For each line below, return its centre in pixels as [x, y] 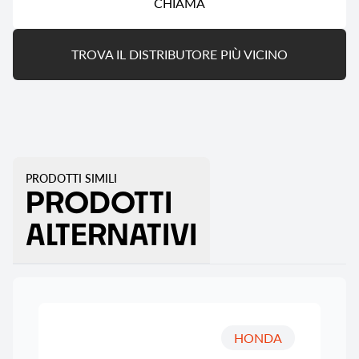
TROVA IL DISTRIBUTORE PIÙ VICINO [179, 54]
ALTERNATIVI [111, 234]
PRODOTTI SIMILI [71, 178]
